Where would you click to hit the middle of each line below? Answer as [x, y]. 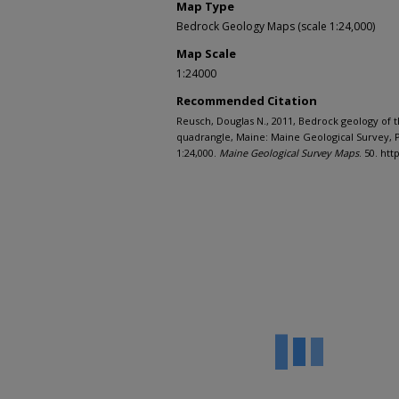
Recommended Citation [247, 101]
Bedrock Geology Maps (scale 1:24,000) [276, 27]
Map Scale [206, 54]
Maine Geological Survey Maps [289, 153]
